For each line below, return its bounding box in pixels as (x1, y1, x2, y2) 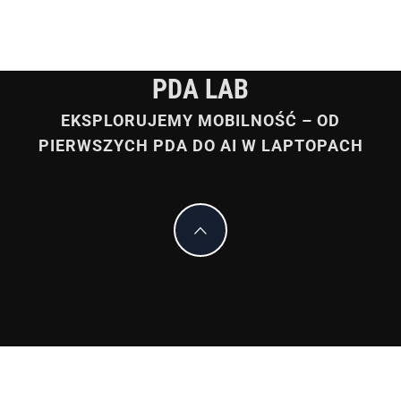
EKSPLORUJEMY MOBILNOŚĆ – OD (61, 111, 340, 130)
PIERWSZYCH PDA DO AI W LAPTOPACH (38, 136, 363, 155)
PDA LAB (152, 73, 249, 105)
